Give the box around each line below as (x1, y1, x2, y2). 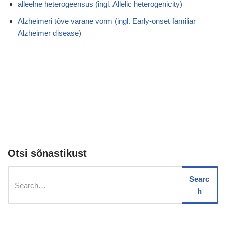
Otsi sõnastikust (8, 148, 87, 159)
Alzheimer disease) (18, 29, 81, 37)
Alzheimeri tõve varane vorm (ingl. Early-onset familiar (18, 17, 196, 25)
